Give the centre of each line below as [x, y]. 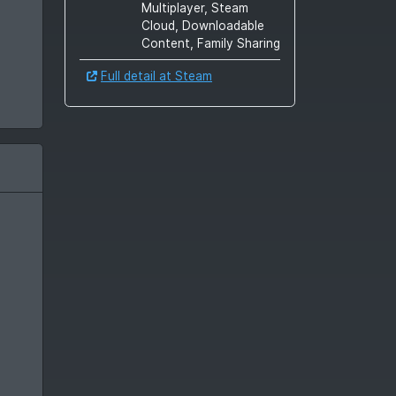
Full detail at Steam [156, 76]
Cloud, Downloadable [203, 26]
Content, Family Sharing [211, 44]
